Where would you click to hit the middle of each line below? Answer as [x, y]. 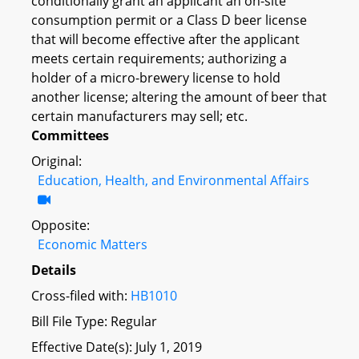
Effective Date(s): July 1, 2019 [117, 347]
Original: [56, 161]
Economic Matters [93, 244]
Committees [70, 135]
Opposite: [61, 225]
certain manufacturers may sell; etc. [139, 116]
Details [54, 270]
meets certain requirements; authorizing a [159, 58]
